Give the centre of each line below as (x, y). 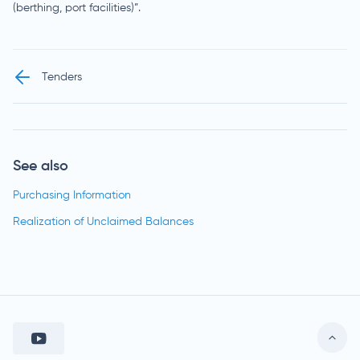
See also (41, 166)
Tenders (62, 77)
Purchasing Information (72, 195)
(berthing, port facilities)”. (77, 8)
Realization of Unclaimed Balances (103, 222)
